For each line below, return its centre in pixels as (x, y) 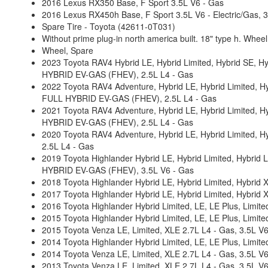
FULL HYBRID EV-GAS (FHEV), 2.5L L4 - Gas (129, 98)
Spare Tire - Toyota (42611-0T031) (109, 26)
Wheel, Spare (68, 50)
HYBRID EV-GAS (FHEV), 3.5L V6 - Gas (118, 170)
